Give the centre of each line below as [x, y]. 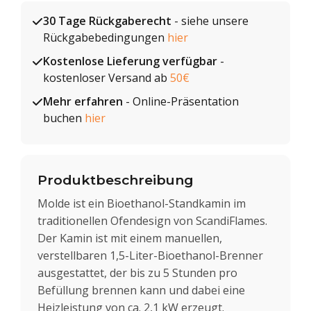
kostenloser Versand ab [107, 78]
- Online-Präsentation [181, 101]
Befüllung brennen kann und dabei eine [141, 290]
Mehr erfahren [83, 101]
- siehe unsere [210, 21]
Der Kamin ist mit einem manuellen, [130, 238]
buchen [64, 118]
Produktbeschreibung [116, 180]
